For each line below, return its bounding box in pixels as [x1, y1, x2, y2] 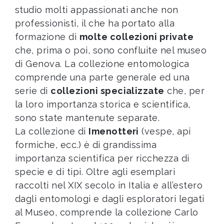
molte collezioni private [79, 31, 194, 42]
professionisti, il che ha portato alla [15, 18, 175, 28]
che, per [164, 85, 205, 96]
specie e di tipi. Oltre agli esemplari [15, 166, 175, 177]
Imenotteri [88, 126, 139, 136]
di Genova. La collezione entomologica [15, 58, 189, 69]
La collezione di [15, 126, 89, 136]
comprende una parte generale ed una [15, 72, 190, 82]
